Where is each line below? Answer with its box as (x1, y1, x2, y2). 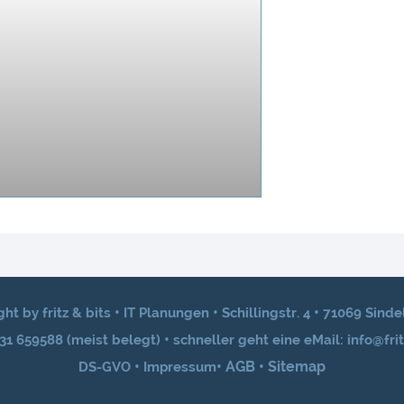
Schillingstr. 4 (218, 98, 314, 115)
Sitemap (268, 151, 326, 170)
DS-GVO (78, 152, 131, 170)
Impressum (143, 152, 216, 170)
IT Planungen (120, 98, 213, 115)
